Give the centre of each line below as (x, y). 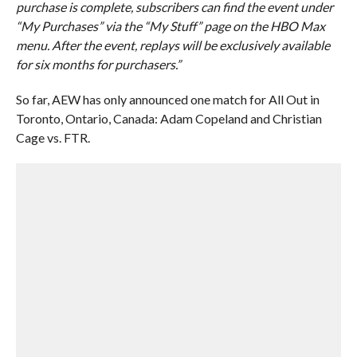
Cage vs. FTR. (53, 137)
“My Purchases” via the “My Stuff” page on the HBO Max (170, 26)
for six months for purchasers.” (98, 64)
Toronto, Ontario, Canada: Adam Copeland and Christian (169, 118)
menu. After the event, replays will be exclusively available (173, 45)
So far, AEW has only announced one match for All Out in (167, 99)
